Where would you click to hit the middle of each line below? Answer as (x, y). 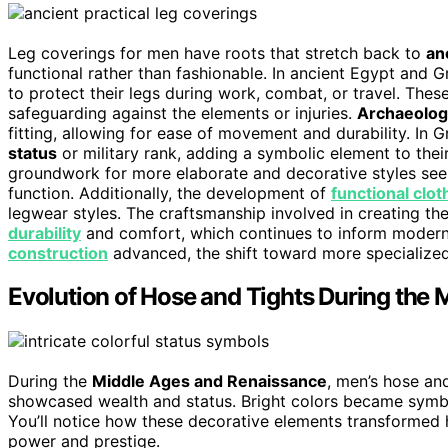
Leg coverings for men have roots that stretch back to (217, 52)
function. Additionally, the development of (169, 192)
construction (58, 252)
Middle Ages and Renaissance (209, 381)
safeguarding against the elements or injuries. (182, 112)
